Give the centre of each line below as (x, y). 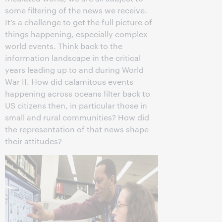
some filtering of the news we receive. (76, 10)
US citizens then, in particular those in (76, 105)
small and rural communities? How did (77, 117)
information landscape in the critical (73, 58)
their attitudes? (33, 141)
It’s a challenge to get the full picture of (79, 22)
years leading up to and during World (74, 70)
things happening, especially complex (76, 34)
